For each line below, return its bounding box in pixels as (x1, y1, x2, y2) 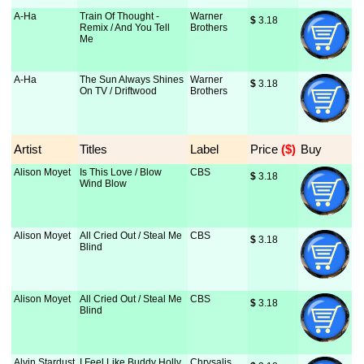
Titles (80, 142, 108, 156)
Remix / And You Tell (80, 22, 171, 33)
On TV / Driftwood (80, 85, 158, 97)
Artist (14, 142, 42, 156)
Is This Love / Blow (80, 167, 162, 178)
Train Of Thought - (80, 11, 160, 22)
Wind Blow (80, 178, 128, 189)
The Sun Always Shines (80, 74, 184, 85)
